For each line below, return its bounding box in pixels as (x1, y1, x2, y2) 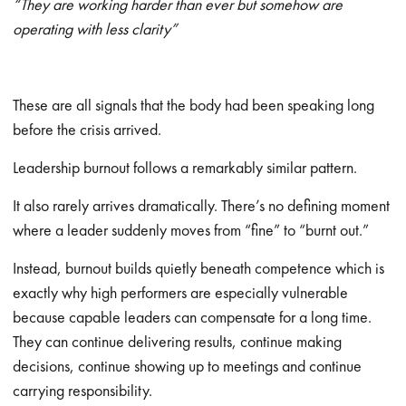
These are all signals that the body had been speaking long (13, 94, 375, 115)
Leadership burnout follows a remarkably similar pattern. (13, 157, 358, 178)
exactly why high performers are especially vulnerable (13, 282, 349, 303)
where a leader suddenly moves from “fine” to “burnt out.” (13, 219, 370, 240)
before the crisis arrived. (13, 119, 162, 140)
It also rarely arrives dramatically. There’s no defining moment (13, 195, 391, 216)
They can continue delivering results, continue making (13, 331, 343, 352)
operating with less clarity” (13, 18, 178, 39)
